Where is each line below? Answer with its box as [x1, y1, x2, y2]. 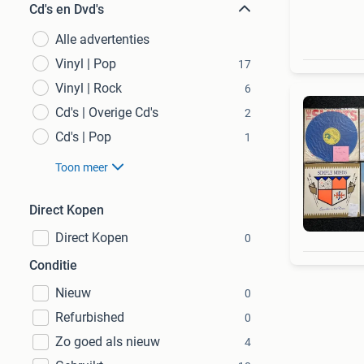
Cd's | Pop [55, 129, 111, 145]
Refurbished [55, 310, 124, 325]
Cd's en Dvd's [29, 2, 104, 17]
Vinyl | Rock [55, 80, 122, 96]
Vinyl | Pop [55, 56, 116, 71]
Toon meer [55, 161, 108, 174]
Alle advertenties [55, 32, 149, 47]
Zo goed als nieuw [55, 334, 160, 349]
